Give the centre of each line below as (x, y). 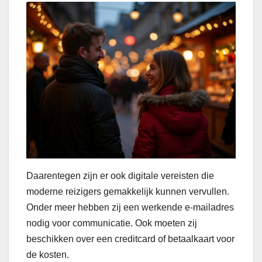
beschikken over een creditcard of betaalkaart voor (130, 239)
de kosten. (48, 255)
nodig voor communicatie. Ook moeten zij (112, 223)
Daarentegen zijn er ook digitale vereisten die (120, 176)
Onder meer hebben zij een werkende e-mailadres (130, 208)
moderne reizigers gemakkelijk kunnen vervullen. (128, 192)
